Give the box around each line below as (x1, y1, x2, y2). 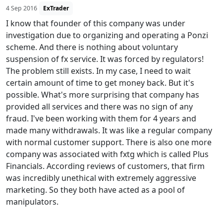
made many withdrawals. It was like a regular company (6, 125, 212, 136)
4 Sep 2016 (6, 4, 37, 12)
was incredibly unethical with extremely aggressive (6, 172, 196, 183)
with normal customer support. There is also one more (6, 137, 212, 148)
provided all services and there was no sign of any (6, 101, 193, 112)
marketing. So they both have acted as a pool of (6, 184, 185, 195)
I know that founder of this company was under (6, 18, 185, 29)
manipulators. (6, 196, 58, 207)
